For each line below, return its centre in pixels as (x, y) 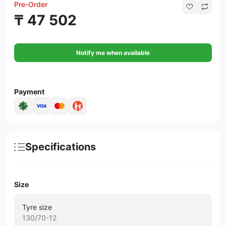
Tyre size (37, 207)
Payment (29, 92)
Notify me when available (113, 53)
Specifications (61, 147)
